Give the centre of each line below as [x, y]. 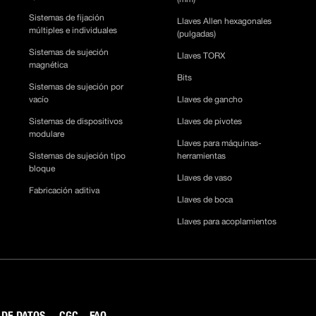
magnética [49, 65]
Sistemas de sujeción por [77, 86]
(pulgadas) [197, 34]
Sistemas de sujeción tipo [78, 156]
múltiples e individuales [73, 30]
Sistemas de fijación [67, 17]
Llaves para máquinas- [220, 143]
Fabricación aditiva [65, 190]
